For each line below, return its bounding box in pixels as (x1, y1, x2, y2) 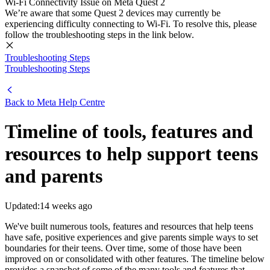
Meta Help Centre (37, 97, 105, 107)
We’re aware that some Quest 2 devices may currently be (5, 8, 221, 18)
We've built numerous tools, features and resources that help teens (5, 221, 253, 231)
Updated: (5, 200, 40, 211)
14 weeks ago (40, 200, 92, 211)
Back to (5, 97, 37, 107)
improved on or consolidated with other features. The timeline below (5, 253, 265, 264)
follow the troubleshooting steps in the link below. (5, 30, 194, 40)
